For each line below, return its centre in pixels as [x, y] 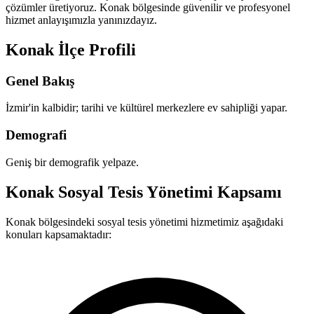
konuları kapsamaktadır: [59, 234]
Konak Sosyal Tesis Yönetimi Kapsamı [144, 192]
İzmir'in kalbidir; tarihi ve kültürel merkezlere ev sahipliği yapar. [146, 108]
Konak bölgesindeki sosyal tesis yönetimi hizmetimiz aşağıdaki [144, 221]
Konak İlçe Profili [71, 49]
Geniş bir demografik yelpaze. [72, 162]
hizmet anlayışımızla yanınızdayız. [81, 20]
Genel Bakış [40, 81]
